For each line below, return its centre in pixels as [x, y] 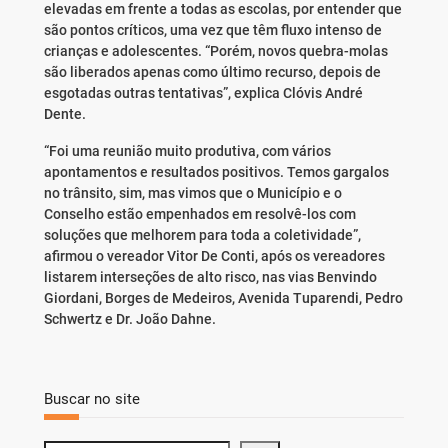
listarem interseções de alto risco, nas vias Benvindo [210, 277]
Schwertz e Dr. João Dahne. [129, 319]
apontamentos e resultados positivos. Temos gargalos [216, 172]
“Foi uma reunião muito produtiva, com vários [187, 151]
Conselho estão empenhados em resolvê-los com [199, 214]
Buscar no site [91, 398]
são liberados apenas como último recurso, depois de [212, 72]
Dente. [64, 114]
